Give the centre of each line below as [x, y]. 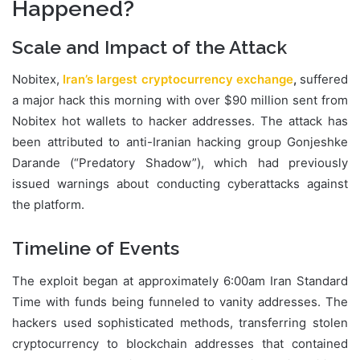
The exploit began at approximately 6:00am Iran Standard [180, 280]
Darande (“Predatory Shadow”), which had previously [180, 163]
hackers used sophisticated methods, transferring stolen [180, 322]
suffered [322, 80]
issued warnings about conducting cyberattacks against [180, 184]
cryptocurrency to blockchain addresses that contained [180, 343]
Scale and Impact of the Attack [149, 47]
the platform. [48, 205]
